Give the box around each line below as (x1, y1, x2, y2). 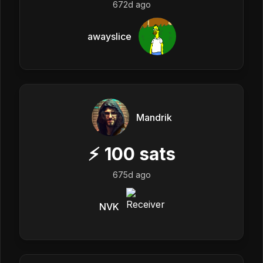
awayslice (87, 30, 131, 42)
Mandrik (136, 111, 172, 123)
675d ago (112, 169, 151, 180)
